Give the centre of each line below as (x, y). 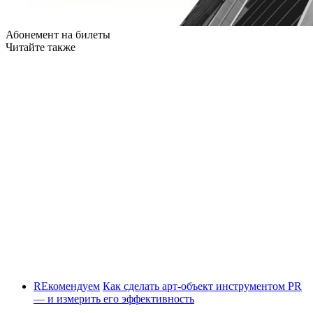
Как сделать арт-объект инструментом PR (202, 286)
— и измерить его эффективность (114, 298)
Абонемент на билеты (58, 34)
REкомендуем (67, 286)
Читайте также (41, 47)
